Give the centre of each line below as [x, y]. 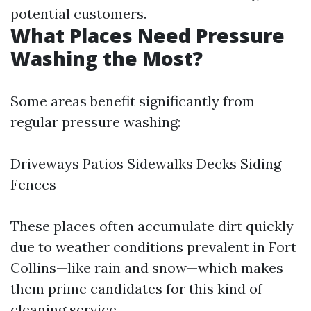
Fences [33, 184]
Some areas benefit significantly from [133, 101]
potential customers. [78, 14]
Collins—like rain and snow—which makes [147, 268]
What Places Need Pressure [148, 35]
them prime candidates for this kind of [136, 288]
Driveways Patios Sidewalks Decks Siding [146, 163]
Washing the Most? [107, 58]
